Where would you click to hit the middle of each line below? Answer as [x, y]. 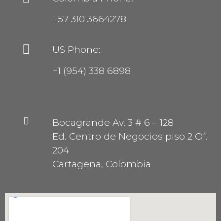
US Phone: [77, 50]
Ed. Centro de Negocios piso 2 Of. [130, 136]
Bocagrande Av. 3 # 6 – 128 [113, 122]
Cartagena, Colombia [101, 164]
